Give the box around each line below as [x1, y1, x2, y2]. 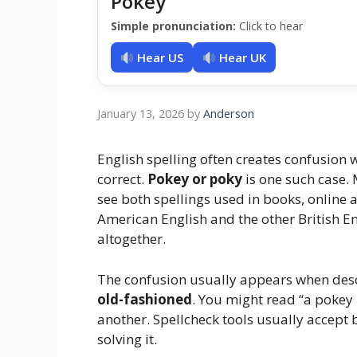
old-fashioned [97, 289, 192, 308]
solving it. [97, 329, 157, 348]
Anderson [203, 106, 254, 122]
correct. [97, 170, 147, 189]
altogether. [97, 229, 166, 249]
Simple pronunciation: [111, 18, 236, 34]
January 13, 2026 [97, 106, 184, 122]
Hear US [134, 49, 184, 66]
